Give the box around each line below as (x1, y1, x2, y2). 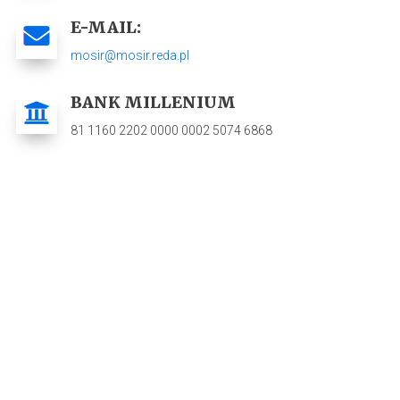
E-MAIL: (71, 17, 141, 38)
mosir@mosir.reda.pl (71, 48, 189, 63)
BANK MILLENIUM (71, 92, 236, 113)
